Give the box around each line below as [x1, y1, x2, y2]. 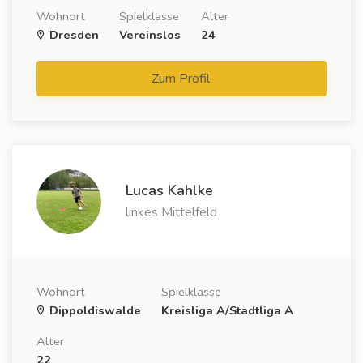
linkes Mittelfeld [126, 203, 217, 221]
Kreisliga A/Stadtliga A [161, 302, 293, 318]
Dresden [46, 27, 99, 43]
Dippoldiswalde [46, 302, 141, 318]
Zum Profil [152, 70, 213, 88]
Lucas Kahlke [126, 181, 213, 200]
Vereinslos [119, 27, 181, 43]
